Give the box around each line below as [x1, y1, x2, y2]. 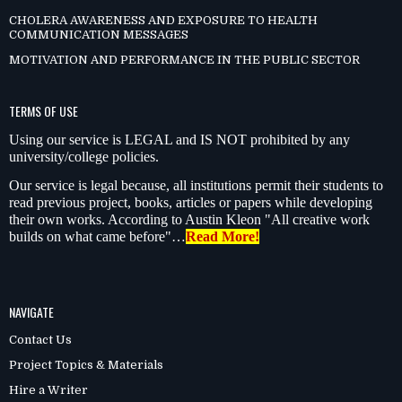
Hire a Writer [9, 383, 88, 398]
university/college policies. [9, 149, 159, 165]
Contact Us [9, 333, 72, 347]
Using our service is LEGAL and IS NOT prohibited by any [9, 132, 350, 148]
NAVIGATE [9, 302, 54, 322]
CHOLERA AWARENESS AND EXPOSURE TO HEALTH [9, 13, 318, 28]
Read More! [186, 229, 259, 245]
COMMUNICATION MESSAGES [9, 28, 188, 42]
